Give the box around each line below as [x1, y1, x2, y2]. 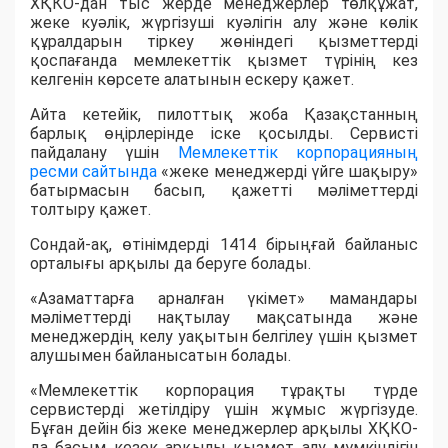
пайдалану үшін [30, 142, 178, 162]
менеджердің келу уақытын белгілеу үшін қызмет [30, 326, 418, 346]
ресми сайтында [30, 161, 158, 181]
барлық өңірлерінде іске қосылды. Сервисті [30, 123, 418, 143]
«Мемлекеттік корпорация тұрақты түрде [30, 380, 418, 400]
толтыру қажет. [30, 199, 151, 219]
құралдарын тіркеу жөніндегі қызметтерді [30, 31, 418, 51]
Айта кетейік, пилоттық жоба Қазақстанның [30, 104, 418, 124]
